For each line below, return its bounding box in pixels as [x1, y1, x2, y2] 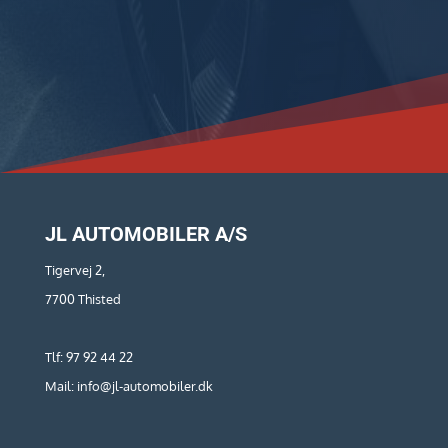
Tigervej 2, [44, 262, 105, 279]
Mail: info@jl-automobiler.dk [44, 378, 213, 395]
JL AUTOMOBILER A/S [44, 222, 247, 247]
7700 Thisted [44, 291, 121, 308]
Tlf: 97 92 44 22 [44, 349, 133, 366]
